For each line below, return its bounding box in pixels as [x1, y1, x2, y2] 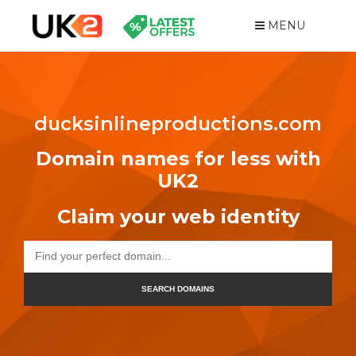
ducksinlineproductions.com [34, 112, 322, 135]
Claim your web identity [56, 204, 300, 228]
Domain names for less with [35, 147, 321, 170]
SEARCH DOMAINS [141, 284, 215, 294]
